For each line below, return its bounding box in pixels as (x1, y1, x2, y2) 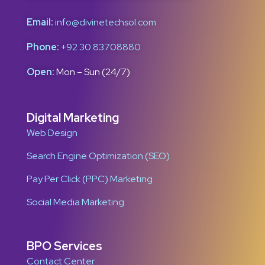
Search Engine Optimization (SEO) (27, 150, 170, 162)
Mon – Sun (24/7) (54, 66, 130, 78)
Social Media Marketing (27, 196, 124, 208)
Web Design (27, 127, 77, 139)
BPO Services (27, 238, 102, 254)
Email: (27, 16, 53, 28)
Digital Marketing (27, 110, 119, 125)
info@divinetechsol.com (55, 16, 156, 28)
